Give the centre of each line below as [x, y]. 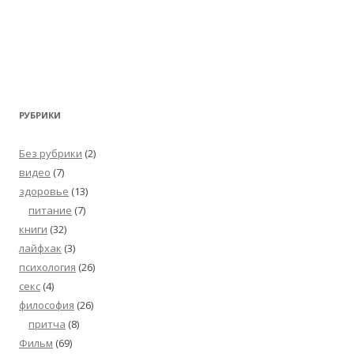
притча [47, 324]
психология [47, 267]
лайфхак [40, 249]
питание [50, 211]
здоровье [44, 192]
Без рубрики [51, 154]
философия [47, 305]
